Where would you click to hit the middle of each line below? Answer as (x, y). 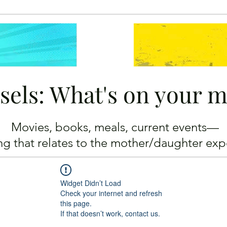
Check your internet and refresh (111, 193)
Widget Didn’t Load (91, 183)
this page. (76, 203)
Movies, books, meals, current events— (115, 127)
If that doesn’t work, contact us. (110, 213)
